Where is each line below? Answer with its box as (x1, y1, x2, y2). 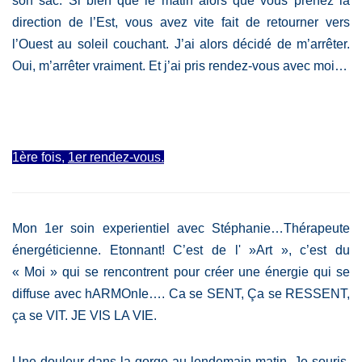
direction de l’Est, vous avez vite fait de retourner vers (12, 15, 350, 29)
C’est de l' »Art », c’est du (173, 242, 350, 257)
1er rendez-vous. (68, 149, 164, 164)
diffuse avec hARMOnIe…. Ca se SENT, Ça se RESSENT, (12, 286, 350, 301)
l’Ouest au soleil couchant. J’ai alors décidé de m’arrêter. (12, 36, 350, 51)
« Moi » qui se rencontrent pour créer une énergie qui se (12, 264, 350, 279)
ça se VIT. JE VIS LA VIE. (12, 308, 157, 322)
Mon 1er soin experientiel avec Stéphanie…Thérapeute (12, 221, 350, 235)
